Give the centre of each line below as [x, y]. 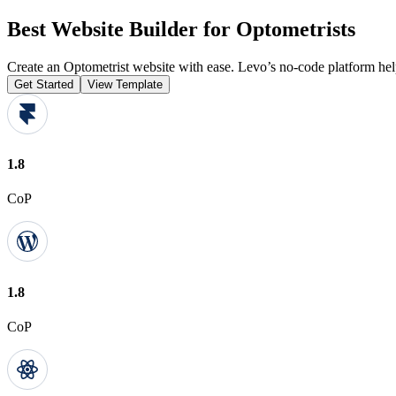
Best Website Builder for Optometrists [181, 29]
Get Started [44, 84]
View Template [125, 84]
